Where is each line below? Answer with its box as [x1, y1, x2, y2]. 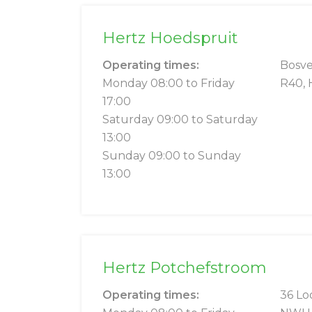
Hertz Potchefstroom [102, 258, 267, 278]
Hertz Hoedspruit [102, 29, 238, 48]
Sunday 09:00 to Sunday [102, 149, 241, 163]
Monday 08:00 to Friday [102, 77, 235, 91]
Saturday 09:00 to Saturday [102, 113, 258, 127]
